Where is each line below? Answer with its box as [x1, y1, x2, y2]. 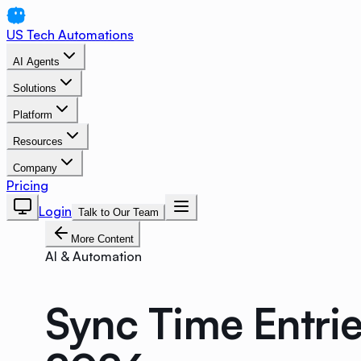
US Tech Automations [6, 27, 134, 43]
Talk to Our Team [78, 206, 159, 218]
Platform [13, 109, 52, 121]
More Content [71, 233, 134, 245]
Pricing [6, 177, 48, 193]
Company [13, 162, 57, 174]
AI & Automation [45, 248, 142, 264]
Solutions [13, 82, 56, 94]
